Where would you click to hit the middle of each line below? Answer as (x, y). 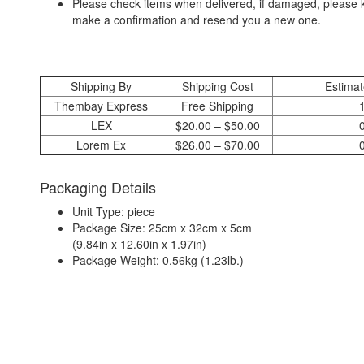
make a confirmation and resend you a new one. (197, 19)
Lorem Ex (101, 145)
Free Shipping (217, 106)
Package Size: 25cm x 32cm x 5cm (162, 227)
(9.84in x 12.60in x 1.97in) (139, 244)
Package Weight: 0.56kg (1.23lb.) (158, 260)
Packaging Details (98, 187)
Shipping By (101, 86)
